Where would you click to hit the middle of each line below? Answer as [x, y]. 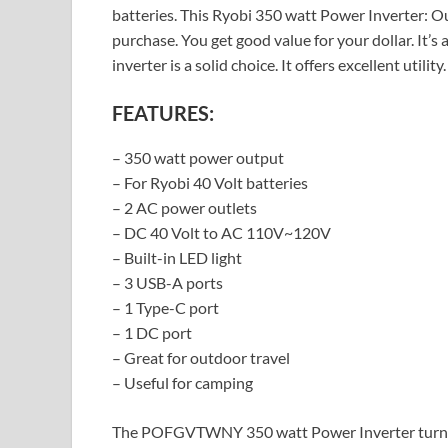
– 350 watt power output [198, 157]
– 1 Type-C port [165, 307]
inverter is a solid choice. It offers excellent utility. [279, 64]
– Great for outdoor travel [201, 357]
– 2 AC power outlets [184, 207]
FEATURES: [163, 112]
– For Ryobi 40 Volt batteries [210, 182]
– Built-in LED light [177, 257]
